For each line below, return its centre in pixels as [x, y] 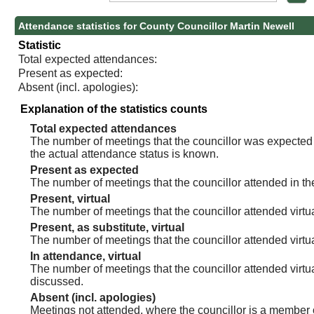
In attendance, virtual [86, 256]
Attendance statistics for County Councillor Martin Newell [157, 26]
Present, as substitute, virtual [108, 227]
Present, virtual [70, 198]
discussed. [57, 281]
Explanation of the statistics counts [114, 109]
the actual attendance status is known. [125, 153]
